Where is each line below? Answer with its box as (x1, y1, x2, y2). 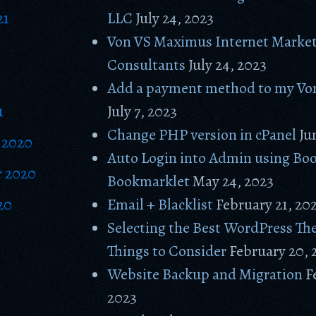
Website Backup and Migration (107, 264, 303, 285)
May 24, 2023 (193, 171, 274, 192)
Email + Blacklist (107, 194, 214, 215)
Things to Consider (107, 241, 227, 262)
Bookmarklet (107, 171, 190, 192)
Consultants (107, 54, 186, 75)
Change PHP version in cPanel (107, 124, 297, 145)
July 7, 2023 (107, 101, 178, 122)
